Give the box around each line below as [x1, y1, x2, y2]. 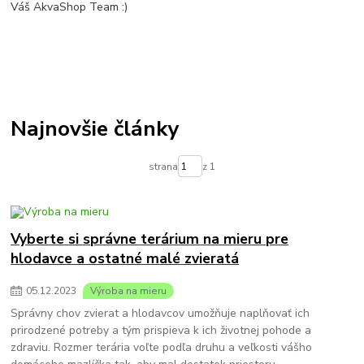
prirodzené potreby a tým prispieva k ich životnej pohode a [11, 322, 312, 338]
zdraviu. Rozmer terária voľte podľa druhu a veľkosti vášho [11, 339, 313, 355]
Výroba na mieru [90, 284, 167, 297]
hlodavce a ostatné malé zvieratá [11, 249, 240, 268]
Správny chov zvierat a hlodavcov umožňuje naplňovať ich [11, 305, 310, 321]
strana [148, 159, 178, 173]
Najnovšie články [11, 113, 180, 143]
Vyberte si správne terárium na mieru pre [11, 229, 289, 249]
